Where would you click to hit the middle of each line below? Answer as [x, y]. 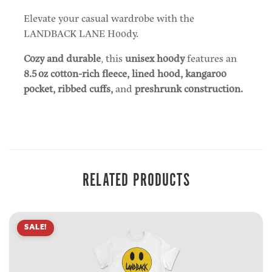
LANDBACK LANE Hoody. [81, 33]
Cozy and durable [62, 58]
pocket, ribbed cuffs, [70, 88]
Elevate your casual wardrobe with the [109, 18]
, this [113, 58]
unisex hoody [155, 58]
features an [211, 58]
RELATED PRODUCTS [136, 181]
